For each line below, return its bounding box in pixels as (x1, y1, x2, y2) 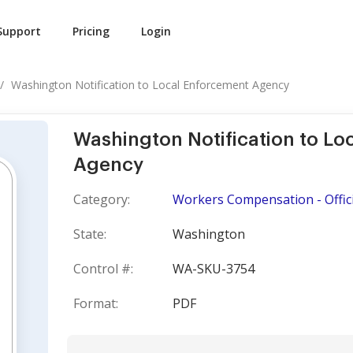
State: (73, 225, 106, 243)
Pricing (72, 24, 110, 39)
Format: (73, 295, 118, 312)
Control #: (73, 260, 133, 277)
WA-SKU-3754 (173, 260, 255, 277)
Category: (73, 191, 130, 208)
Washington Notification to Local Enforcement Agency (11, 77, 289, 92)
